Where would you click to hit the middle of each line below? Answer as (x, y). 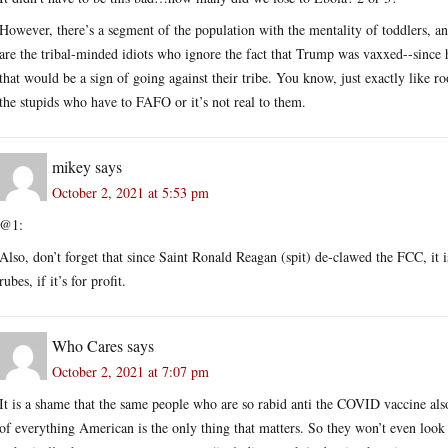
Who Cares (87, 345)
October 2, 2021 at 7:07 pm (130, 371)
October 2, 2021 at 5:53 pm (130, 192)
